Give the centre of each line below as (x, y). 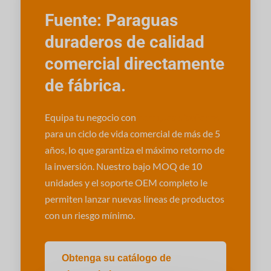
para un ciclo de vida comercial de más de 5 (132, 134)
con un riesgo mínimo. (90, 215)
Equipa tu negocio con (91, 117)
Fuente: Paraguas (111, 21)
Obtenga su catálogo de (116, 258)
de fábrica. (85, 86)
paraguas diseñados (179, 117)
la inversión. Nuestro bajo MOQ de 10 (123, 166)
